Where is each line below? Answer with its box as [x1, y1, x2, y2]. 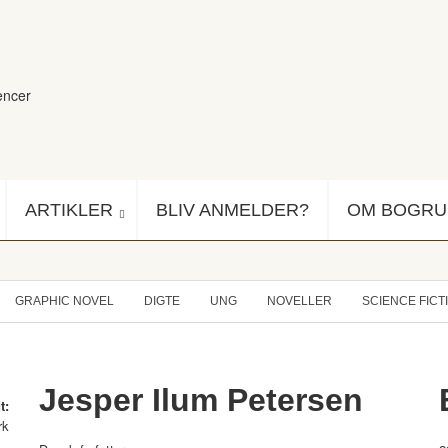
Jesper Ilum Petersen [39, 382, 363, 419]
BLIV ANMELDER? [156, 200, 309, 221]
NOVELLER [267, 294, 332, 309]
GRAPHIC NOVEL [15, 294, 114, 309]
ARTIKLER [25, 200, 113, 221]
